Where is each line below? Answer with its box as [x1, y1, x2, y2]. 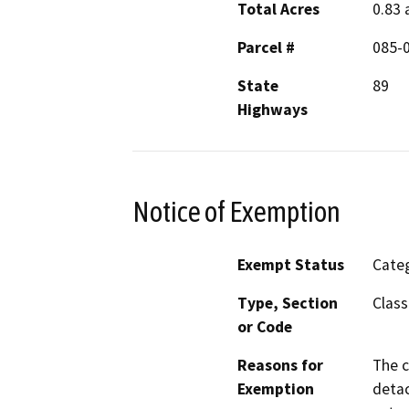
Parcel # [237, 37, 295, 58]
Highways [237, 99, 308, 120]
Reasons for [237, 355, 323, 376]
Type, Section [237, 293, 338, 314]
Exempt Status [237, 255, 344, 276]
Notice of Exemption [132, 194, 341, 228]
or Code [237, 317, 292, 338]
